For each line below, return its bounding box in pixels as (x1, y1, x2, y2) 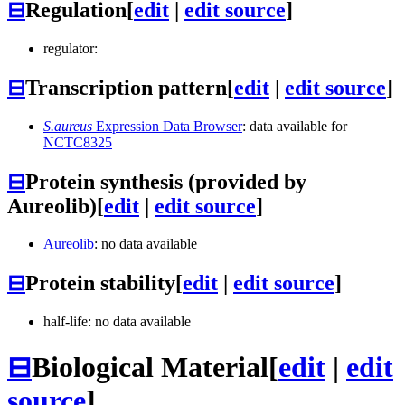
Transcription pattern (25, 75, 227, 99)
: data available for (242, 118, 347, 134)
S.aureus (43, 118, 92, 134)
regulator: (43, 40, 98, 56)
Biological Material (32, 350, 268, 383)
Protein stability (25, 271, 175, 296)
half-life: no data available (43, 314, 191, 330)
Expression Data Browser (92, 118, 242, 134)
